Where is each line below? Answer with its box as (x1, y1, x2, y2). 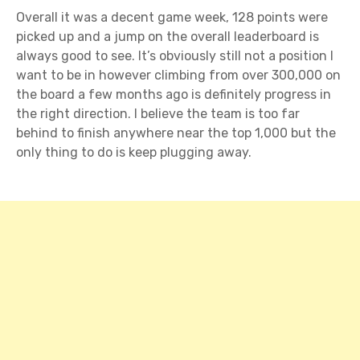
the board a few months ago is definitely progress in (16, 87, 331, 103)
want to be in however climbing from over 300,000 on (16, 67, 341, 84)
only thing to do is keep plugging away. (16, 145, 252, 161)
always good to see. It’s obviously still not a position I (16, 48, 333, 64)
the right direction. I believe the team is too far (16, 106, 300, 122)
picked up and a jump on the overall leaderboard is (16, 29, 319, 45)
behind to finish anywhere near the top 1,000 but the (16, 125, 336, 141)
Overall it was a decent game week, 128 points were (16, 10, 328, 26)
